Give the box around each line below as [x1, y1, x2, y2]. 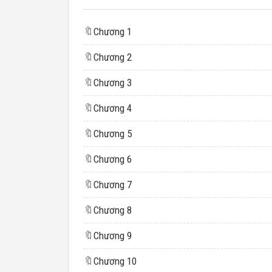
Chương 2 [93, 51, 132, 63]
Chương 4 [93, 102, 132, 114]
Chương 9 [93, 229, 132, 242]
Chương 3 [93, 76, 132, 89]
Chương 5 [93, 127, 132, 140]
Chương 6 [93, 153, 132, 165]
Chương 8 [93, 204, 132, 216]
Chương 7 [93, 178, 132, 191]
